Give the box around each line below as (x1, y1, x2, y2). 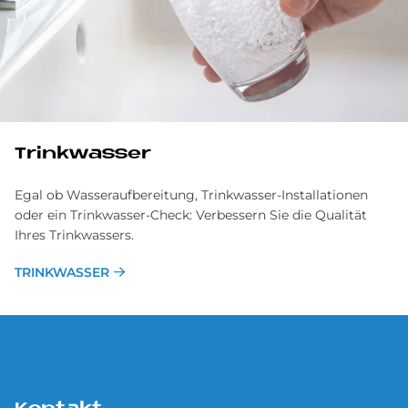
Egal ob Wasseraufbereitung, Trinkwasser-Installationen (15, 186, 368, 203)
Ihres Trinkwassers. (15, 226, 134, 243)
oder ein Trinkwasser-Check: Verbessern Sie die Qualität (15, 206, 367, 223)
